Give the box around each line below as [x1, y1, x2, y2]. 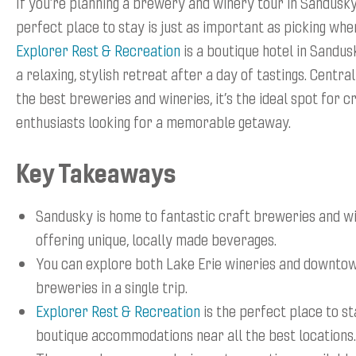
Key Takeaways [16, 155, 176, 190]
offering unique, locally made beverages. [36, 228, 277, 250]
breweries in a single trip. [36, 276, 188, 298]
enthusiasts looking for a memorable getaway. [16, 110, 291, 133]
